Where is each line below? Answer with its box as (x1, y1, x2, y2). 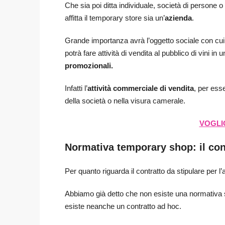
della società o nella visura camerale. (65, 96, 185, 105)
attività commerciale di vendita (87, 84, 194, 93)
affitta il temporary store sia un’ (65, 14, 165, 23)
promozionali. (65, 61, 113, 70)
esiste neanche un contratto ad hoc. (65, 202, 181, 211)
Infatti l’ (65, 84, 87, 93)
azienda (165, 14, 192, 23)
